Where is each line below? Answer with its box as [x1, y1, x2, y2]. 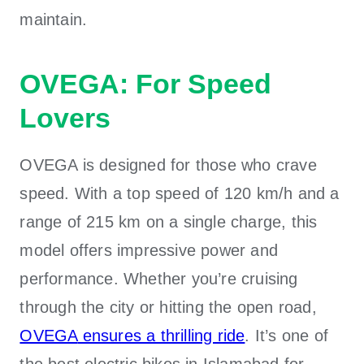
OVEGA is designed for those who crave [19, 155, 317, 174]
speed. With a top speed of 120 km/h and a [19, 184, 340, 202]
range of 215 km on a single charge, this [19, 212, 318, 231]
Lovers [19, 102, 111, 133]
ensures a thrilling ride [77, 326, 245, 344]
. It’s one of [245, 326, 329, 344]
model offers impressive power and [19, 240, 279, 259]
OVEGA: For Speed [19, 67, 272, 99]
